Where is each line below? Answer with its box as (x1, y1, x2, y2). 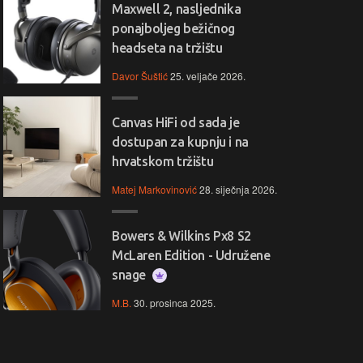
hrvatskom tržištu (112, 154, 214, 169)
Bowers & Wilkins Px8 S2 (112, 228, 251, 243)
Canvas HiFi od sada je (112, 115, 240, 130)
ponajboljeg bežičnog (112, 21, 235, 36)
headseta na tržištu (112, 41, 223, 55)
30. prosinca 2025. (134, 296, 216, 310)
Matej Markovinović (112, 182, 197, 196)
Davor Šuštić (112, 69, 168, 83)
